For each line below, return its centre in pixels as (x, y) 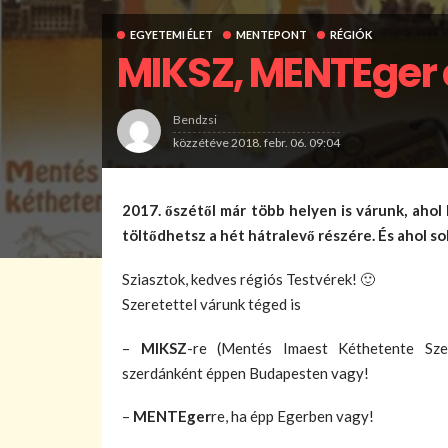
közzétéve (201, 142)
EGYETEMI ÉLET (171, 34)
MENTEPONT (271, 34)
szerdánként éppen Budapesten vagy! (245, 372)
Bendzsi (195, 119)
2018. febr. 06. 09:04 (285, 142)
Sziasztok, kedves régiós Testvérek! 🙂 (248, 278)
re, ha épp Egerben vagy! (292, 416)
